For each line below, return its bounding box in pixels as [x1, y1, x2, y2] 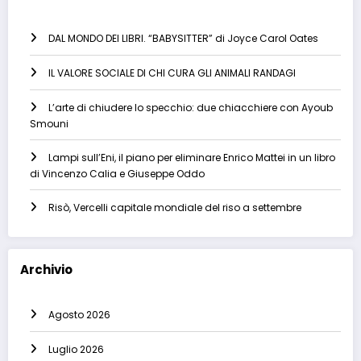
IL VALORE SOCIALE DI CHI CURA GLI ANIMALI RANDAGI [48, 65, 296, 80]
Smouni [30, 116, 68, 131]
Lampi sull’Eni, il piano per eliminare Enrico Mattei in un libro [48, 150, 335, 164]
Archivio [20, 261, 73, 279]
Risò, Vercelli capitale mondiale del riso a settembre [48, 200, 301, 214]
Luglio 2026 [48, 342, 104, 356]
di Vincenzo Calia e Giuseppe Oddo [30, 166, 205, 180]
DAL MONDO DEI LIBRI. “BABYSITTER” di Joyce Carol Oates [48, 31, 318, 45]
